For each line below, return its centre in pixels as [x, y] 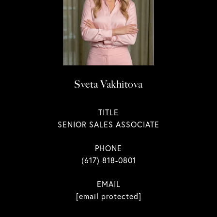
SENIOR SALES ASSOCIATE [108, 124]
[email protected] [108, 196]
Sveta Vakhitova [108, 84]
